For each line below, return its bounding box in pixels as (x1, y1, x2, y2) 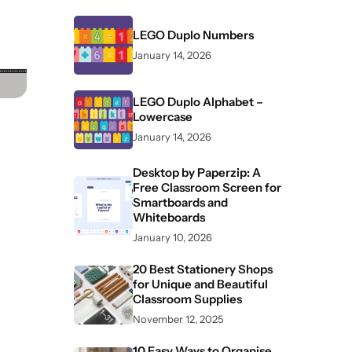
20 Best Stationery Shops (133, 262, 273, 277)
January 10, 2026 (133, 231, 212, 244)
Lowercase (133, 109, 192, 124)
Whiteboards (133, 210, 205, 225)
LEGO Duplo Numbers (133, 27, 254, 42)
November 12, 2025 (133, 313, 223, 325)
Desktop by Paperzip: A (133, 165, 261, 180)
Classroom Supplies (133, 291, 242, 306)
